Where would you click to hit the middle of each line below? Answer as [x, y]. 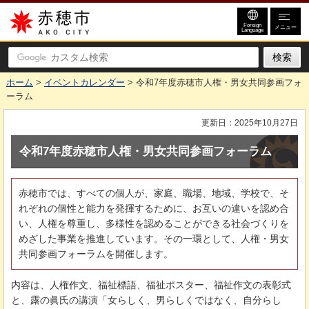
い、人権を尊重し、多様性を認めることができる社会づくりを [154, 223]
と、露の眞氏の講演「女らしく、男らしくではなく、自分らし [146, 300]
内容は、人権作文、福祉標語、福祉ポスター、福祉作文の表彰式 [151, 285]
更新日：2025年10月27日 [250, 123]
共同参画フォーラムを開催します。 [96, 253]
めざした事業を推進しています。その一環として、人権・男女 [154, 238]
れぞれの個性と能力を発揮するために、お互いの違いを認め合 [154, 208]
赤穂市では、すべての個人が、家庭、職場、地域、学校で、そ [154, 193]
